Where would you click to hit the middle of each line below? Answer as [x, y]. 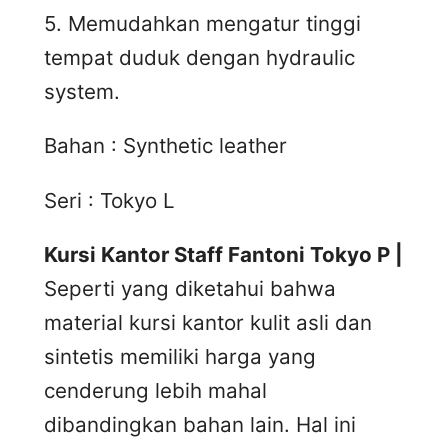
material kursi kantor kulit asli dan [208, 323]
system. [82, 91]
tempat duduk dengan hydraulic [199, 57]
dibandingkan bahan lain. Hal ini [200, 425]
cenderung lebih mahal [155, 391]
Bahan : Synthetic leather [165, 146]
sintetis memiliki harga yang [180, 357]
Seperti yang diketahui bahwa [190, 289]
